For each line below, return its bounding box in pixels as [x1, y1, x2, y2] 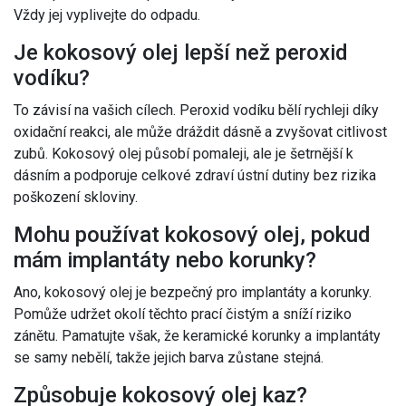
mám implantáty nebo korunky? [14, 247, 316, 274]
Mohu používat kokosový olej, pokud [14, 222, 371, 248]
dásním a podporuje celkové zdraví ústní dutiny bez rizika [14, 167, 376, 185]
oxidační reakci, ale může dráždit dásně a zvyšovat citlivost [14, 123, 387, 141]
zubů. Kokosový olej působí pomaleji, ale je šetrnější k [14, 145, 353, 163]
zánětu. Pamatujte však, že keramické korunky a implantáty [14, 327, 381, 345]
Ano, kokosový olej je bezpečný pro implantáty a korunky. [14, 284, 372, 302]
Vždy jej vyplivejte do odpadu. [14, 6, 200, 24]
